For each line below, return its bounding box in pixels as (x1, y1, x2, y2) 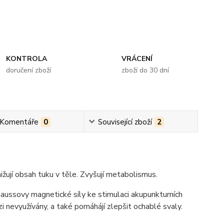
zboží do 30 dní (121, 65, 169, 75)
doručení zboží (6, 65, 51, 75)
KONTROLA (6, 53, 47, 63)
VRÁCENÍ (121, 53, 152, 63)
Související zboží (98, 116, 152, 127)
